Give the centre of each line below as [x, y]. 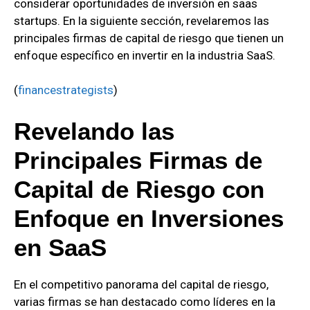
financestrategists [66, 90]
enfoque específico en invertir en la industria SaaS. [145, 55]
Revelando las [94, 131]
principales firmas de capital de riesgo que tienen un [149, 38]
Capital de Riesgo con [139, 189]
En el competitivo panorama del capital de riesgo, [141, 284]
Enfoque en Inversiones [149, 218]
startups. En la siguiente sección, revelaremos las [142, 20]
